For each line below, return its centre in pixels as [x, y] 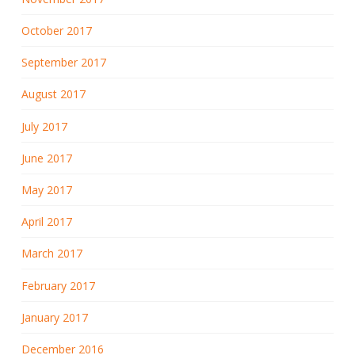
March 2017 [52, 254]
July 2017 [44, 126]
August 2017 [53, 94]
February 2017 [58, 285]
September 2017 [63, 63]
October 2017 [56, 31]
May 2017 [46, 189]
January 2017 [54, 317]
